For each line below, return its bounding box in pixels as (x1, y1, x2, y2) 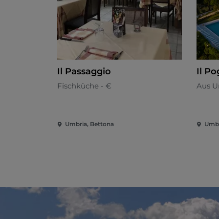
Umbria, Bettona (65, 120, 114, 128)
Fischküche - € (57, 81, 111, 91)
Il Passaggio (57, 66, 111, 77)
